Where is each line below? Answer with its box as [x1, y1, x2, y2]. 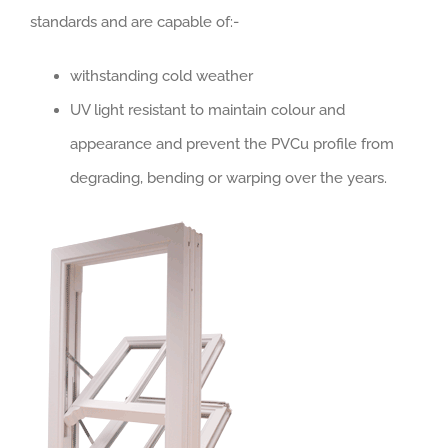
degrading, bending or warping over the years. [70, 169, 387, 187]
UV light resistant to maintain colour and [70, 101, 345, 119]
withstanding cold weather [70, 67, 253, 85]
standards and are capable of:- [30, 13, 239, 31]
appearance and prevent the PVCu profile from [70, 135, 394, 153]
